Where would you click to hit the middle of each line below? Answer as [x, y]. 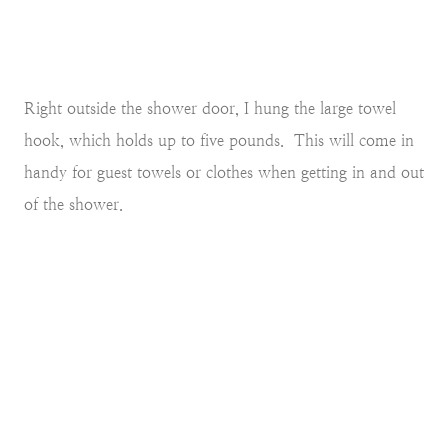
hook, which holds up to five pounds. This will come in [219, 140]
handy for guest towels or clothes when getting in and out [224, 172]
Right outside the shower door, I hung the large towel [210, 108]
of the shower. [73, 204]
